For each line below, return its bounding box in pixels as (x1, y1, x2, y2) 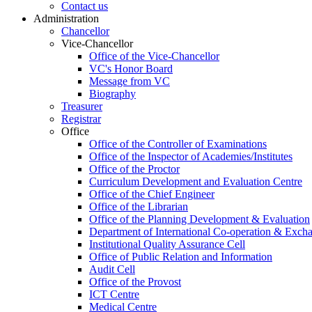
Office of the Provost (89, 275, 181, 288)
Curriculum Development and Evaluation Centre (89, 175, 302, 187)
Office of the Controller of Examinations (89, 137, 267, 150)
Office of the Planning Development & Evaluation (89, 212, 310, 225)
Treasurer (61, 100, 102, 112)
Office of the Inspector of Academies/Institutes (89, 150, 292, 162)
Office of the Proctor (89, 162, 180, 175)
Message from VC (89, 75, 170, 87)
